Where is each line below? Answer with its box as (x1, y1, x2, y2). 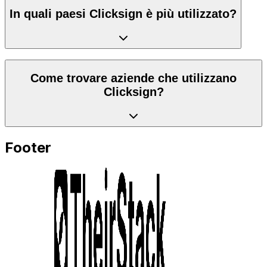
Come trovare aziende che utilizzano (30, 72, 237, 85)
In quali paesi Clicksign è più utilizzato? (10, 7, 237, 21)
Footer (5, 138, 51, 156)
